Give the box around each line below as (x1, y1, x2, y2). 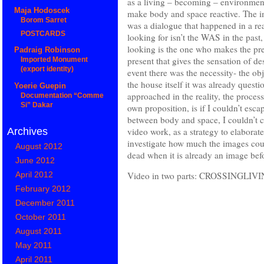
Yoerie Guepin (14, 81, 66, 91)
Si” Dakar (21, 101, 54, 109)
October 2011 (15, 212, 67, 222)
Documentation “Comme (21, 92, 104, 100)
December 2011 (15, 197, 75, 207)
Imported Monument (21, 56, 88, 64)
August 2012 (15, 141, 63, 151)
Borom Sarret (21, 16, 67, 24)
